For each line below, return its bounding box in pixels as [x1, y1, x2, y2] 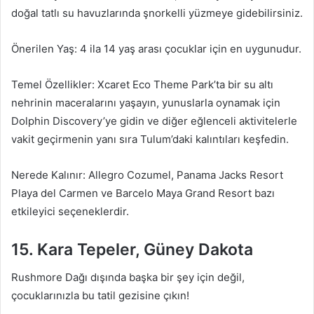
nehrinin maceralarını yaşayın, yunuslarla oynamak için [11, 95, 280, 109]
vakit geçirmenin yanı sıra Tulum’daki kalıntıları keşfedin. [11, 132, 289, 146]
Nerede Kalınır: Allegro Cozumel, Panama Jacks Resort [11, 168, 283, 182]
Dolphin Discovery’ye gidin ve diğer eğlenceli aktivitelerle [11, 114, 297, 128]
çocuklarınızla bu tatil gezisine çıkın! [11, 289, 189, 302]
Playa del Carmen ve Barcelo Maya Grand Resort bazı [11, 186, 275, 200]
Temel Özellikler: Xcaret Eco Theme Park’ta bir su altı [11, 77, 273, 91]
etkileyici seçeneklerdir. [11, 204, 129, 218]
